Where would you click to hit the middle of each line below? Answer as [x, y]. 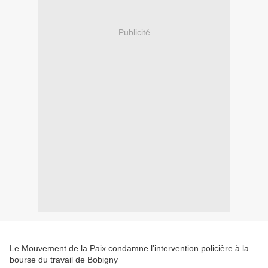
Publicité [134, 32]
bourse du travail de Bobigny [64, 260]
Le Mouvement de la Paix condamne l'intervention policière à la [129, 249]
